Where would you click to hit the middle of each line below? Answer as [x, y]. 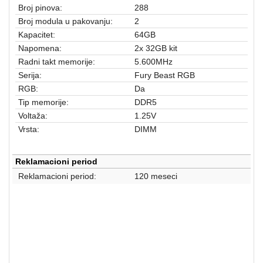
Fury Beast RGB [165, 75]
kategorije [26, 65]
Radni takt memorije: [57, 61]
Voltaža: [33, 115]
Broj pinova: [40, 7]
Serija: [30, 75]
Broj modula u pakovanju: [65, 21]
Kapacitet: [37, 34]
